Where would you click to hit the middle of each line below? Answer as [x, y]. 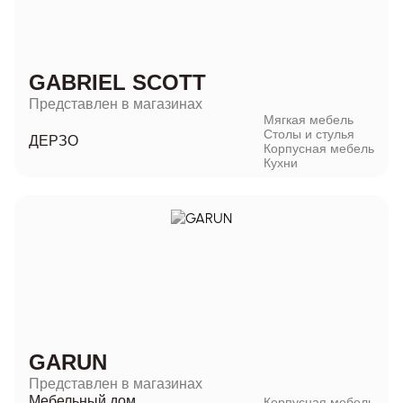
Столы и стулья [309, 134]
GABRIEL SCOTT [117, 82]
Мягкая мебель [309, 119]
